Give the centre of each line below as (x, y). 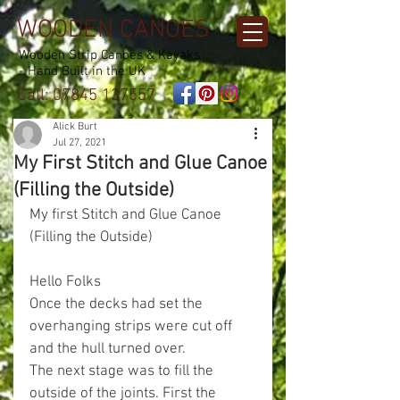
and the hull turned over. (108, 349)
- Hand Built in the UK (82, 71)
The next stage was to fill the (123, 371)
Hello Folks (65, 282)
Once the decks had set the (118, 304)
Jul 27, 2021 (79, 143)
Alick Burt (75, 127)
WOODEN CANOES (113, 30)
